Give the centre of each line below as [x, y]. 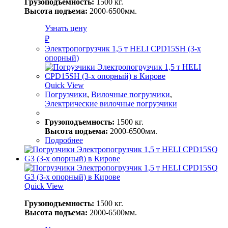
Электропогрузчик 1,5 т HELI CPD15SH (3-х [123, 48]
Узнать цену [66, 28]
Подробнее [64, 140]
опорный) [62, 58]
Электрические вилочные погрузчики [111, 103]
